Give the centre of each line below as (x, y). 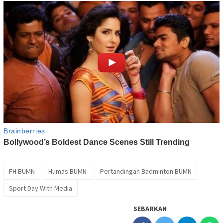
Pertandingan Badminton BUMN (146, 171)
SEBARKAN (150, 209)
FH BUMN (22, 171)
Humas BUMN (67, 171)
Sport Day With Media (41, 188)
